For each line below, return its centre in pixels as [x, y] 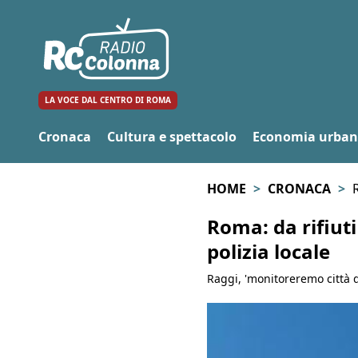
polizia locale [268, 251]
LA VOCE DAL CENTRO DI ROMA [108, 100]
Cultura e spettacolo [172, 136]
